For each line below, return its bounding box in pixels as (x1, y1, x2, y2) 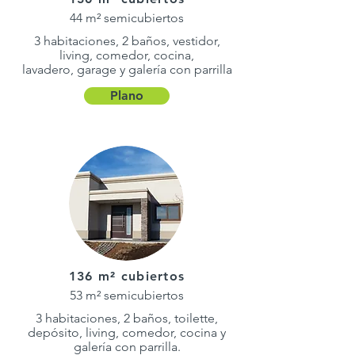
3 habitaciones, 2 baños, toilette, (36, 311, 218, 326)
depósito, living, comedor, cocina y (28, 325, 226, 340)
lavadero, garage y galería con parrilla (21, 62, 232, 77)
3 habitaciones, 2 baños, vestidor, (33, 33, 220, 48)
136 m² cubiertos (68, 269, 185, 284)
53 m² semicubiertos (70, 288, 184, 303)
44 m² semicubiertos (70, 10, 184, 25)
